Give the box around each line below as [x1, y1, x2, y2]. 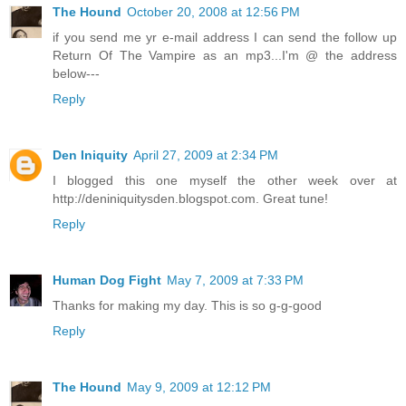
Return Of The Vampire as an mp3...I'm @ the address [53, 48, 397, 63]
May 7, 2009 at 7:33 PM [167, 273, 304, 288]
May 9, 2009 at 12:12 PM [127, 380, 271, 395]
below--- [53, 66, 100, 82]
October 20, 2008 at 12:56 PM [127, 5, 300, 20]
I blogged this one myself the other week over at [53, 173, 397, 188]
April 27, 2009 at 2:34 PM [133, 148, 278, 163]
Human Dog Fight [53, 273, 161, 288]
